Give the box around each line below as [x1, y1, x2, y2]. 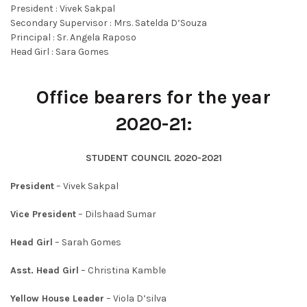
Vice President [10, 208, 76, 221]
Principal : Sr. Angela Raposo [10, 32, 136, 44]
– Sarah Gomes [53, 236, 121, 249]
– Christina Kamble [79, 265, 166, 277]
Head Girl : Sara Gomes [10, 46, 109, 58]
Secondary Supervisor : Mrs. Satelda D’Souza [10, 17, 207, 29]
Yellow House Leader [10, 293, 104, 305]
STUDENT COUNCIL [85, 152, 174, 164]
